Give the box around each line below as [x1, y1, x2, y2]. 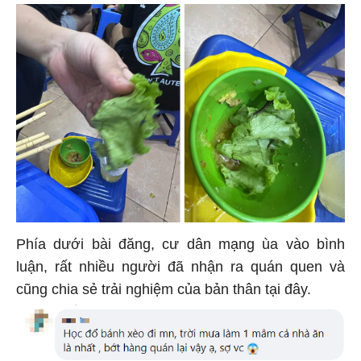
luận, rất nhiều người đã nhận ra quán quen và [16, 255, 345, 272]
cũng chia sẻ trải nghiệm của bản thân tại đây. [16, 278, 311, 295]
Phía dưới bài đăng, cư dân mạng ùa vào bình [16, 233, 345, 250]
